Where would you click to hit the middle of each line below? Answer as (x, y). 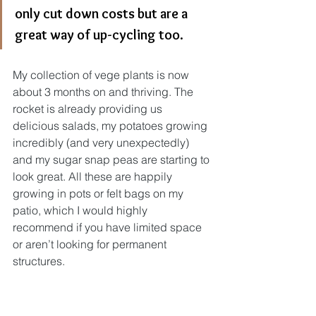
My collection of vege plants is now (102, 75)
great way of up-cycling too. (99, 35)
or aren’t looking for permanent (91, 244)
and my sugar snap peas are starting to (113, 159)
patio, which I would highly (81, 210)
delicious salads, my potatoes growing (111, 126)
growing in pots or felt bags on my (99, 193)
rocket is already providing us (89, 109)
